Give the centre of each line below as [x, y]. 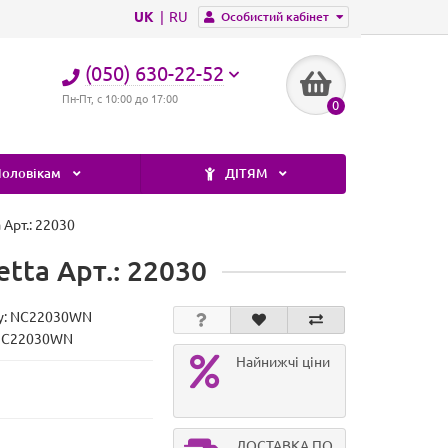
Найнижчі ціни [282, 362]
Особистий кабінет [275, 16]
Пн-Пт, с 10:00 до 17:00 [120, 99]
